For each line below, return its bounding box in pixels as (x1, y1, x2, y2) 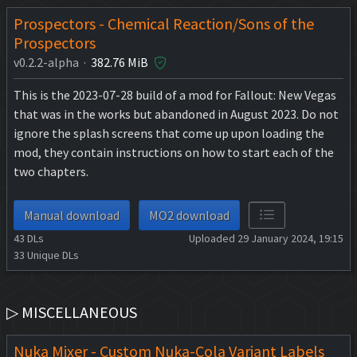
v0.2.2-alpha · (14, 53, 91, 70)
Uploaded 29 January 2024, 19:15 (189, 230, 343, 245)
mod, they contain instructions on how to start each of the (14, 143, 334, 160)
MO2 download (149, 206, 229, 223)
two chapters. (14, 163, 88, 179)
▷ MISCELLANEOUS (6, 301, 137, 322)
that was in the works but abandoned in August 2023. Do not (14, 105, 339, 122)
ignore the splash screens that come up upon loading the (14, 124, 324, 141)
